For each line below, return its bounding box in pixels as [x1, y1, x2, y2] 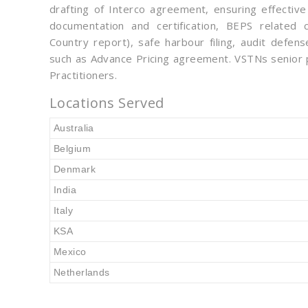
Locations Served [49, 93, 164, 112]
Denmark [54, 164, 96, 175]
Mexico [54, 246, 87, 257]
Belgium [54, 143, 91, 154]
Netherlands [54, 267, 110, 278]
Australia [54, 122, 94, 133]
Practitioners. [49, 68, 118, 82]
